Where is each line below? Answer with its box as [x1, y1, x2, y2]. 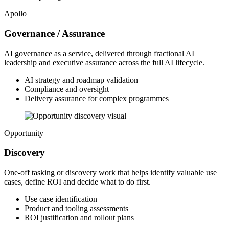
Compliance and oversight [25, 84, 109, 94]
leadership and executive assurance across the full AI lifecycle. [4, 58, 204, 67]
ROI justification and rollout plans [25, 213, 134, 222]
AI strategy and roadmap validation [25, 75, 138, 84]
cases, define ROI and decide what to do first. [4, 177, 151, 186]
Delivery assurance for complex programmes [25, 94, 169, 103]
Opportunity [4, 128, 43, 138]
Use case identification [25, 195, 97, 203]
